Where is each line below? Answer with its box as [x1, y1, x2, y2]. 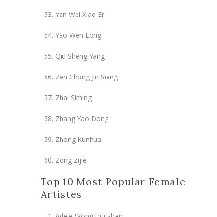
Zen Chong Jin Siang [55, 72, 118, 81]
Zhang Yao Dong [55, 113, 108, 123]
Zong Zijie [55, 155, 87, 165]
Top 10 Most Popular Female [41, 175, 186, 187]
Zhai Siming [55, 93, 92, 102]
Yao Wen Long [55, 30, 101, 40]
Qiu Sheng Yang [55, 51, 105, 61]
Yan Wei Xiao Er [55, 9, 104, 19]
